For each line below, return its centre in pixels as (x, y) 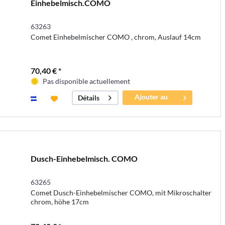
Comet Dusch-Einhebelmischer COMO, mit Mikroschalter (121, 193)
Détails (88, 98)
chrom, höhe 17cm (60, 202)
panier (151, 107)
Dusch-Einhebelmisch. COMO (84, 159)
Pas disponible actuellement (86, 81)
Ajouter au (151, 97)
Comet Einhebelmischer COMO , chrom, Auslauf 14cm (116, 37)
